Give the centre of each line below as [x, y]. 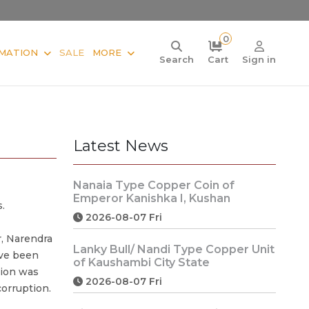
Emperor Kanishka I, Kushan [152, 198]
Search [177, 59]
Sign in [259, 59]
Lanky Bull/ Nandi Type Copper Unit [174, 249]
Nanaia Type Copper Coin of [154, 185]
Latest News [121, 146]
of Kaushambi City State [141, 262]
